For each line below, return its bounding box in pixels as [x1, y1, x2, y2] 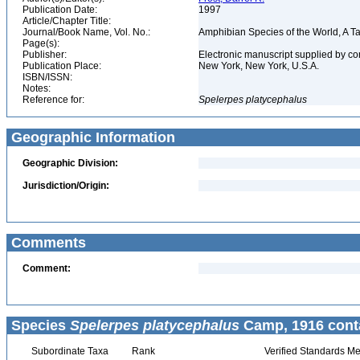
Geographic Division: [22, 157, 118, 169]
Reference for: [22, 94, 84, 105]
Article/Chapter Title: [22, 15, 111, 27]
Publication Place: [22, 60, 101, 72]
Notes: [22, 83, 51, 94]
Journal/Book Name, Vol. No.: [22, 27, 150, 38]
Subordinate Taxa [28, 346, 108, 357]
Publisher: [22, 49, 67, 60]
